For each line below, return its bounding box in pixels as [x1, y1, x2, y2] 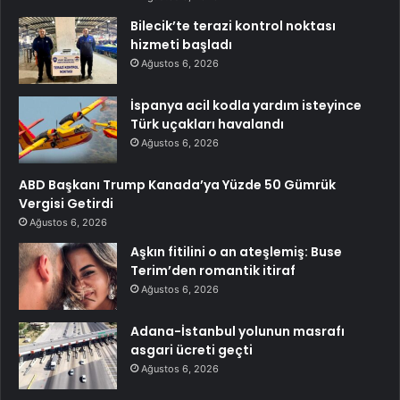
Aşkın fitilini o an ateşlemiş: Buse [130, 243, 342, 262]
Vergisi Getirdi [19, 195, 113, 213]
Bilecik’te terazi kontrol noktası [130, 17, 336, 36]
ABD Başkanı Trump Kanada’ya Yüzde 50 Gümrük [19, 176, 336, 195]
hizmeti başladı [130, 36, 232, 54]
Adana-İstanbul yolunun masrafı [130, 322, 345, 341]
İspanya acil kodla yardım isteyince [130, 96, 362, 115]
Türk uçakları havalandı [130, 115, 284, 134]
